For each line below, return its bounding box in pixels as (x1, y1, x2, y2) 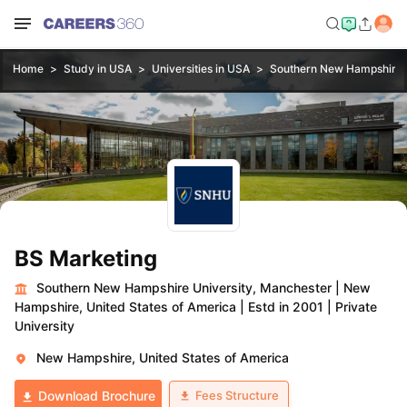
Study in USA (63, 62, 132, 75)
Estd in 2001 (248, 299, 323, 314)
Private (335, 299, 377, 314)
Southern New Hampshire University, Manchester (36, 280, 332, 295)
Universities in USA (151, 62, 250, 75)
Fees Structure (195, 387, 279, 402)
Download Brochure (38, 388, 155, 403)
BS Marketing (15, 245, 157, 272)
